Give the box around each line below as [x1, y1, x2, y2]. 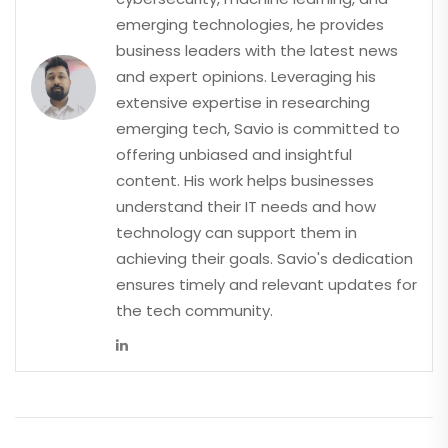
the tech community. [116, 300, 273, 322]
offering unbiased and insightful [116, 144, 352, 166]
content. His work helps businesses [116, 170, 374, 192]
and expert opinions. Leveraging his [116, 66, 376, 88]
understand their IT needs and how [116, 196, 376, 218]
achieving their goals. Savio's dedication [116, 248, 413, 270]
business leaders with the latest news [116, 40, 398, 62]
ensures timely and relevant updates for [116, 274, 417, 296]
